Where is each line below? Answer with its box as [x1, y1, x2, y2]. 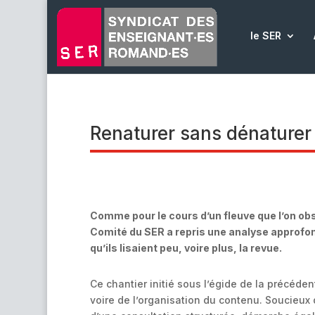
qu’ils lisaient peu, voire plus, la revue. [89, 242, 284, 255]
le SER [250, 30, 281, 42]
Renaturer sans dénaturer [89, 122, 311, 144]
